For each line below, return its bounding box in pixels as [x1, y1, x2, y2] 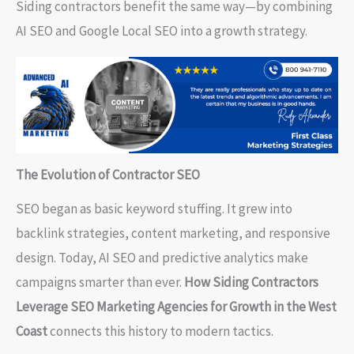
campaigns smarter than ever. [16, 273, 184, 292]
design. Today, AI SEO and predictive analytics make [16, 249, 308, 267]
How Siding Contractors [184, 273, 318, 292]
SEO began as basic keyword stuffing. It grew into [16, 200, 292, 218]
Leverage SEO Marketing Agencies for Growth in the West [16, 298, 337, 316]
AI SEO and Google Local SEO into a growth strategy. [16, 22, 307, 40]
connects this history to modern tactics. [47, 322, 273, 341]
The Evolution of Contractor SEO [16, 166, 200, 184]
